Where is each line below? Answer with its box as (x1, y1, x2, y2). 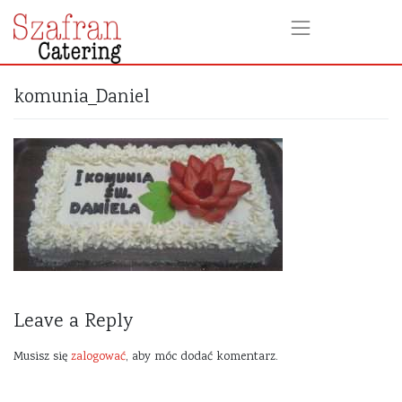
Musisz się (13, 348, 71, 367)
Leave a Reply (13, 308, 133, 337)
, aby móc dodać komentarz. (126, 348, 278, 367)
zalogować (71, 348, 126, 367)
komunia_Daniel (13, 84, 150, 113)
